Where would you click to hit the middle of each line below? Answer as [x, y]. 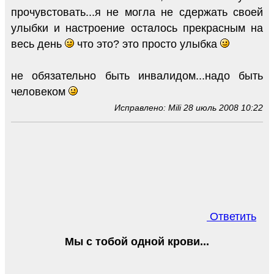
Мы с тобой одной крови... [137, 242]
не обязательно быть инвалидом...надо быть [137, 76]
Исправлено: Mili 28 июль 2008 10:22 [189, 108]
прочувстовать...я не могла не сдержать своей [137, 13]
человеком [40, 92]
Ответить [231, 217]
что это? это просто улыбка [147, 44]
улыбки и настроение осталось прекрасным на [137, 28]
